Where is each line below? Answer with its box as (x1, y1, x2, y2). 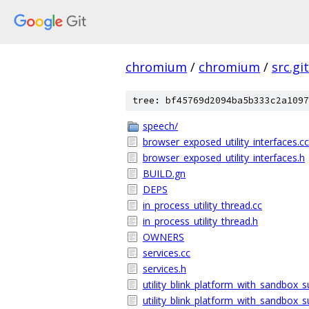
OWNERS (143, 230, 184, 243)
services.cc (143, 246, 190, 259)
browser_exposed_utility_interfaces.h (143, 151, 305, 164)
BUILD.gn (143, 167, 186, 180)
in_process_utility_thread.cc (143, 199, 262, 212)
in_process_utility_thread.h (143, 215, 258, 228)
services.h (143, 262, 186, 275)
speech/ (143, 119, 178, 132)
